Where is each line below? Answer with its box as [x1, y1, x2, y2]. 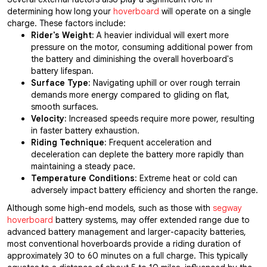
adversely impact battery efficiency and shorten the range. [31, 184, 258, 195]
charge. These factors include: [7, 17, 126, 29]
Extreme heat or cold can [137, 172, 237, 184]
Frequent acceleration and [107, 136, 212, 148]
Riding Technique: [31, 136, 107, 148]
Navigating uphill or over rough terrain [91, 77, 240, 88]
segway [213, 202, 242, 213]
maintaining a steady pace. [31, 160, 138, 172]
